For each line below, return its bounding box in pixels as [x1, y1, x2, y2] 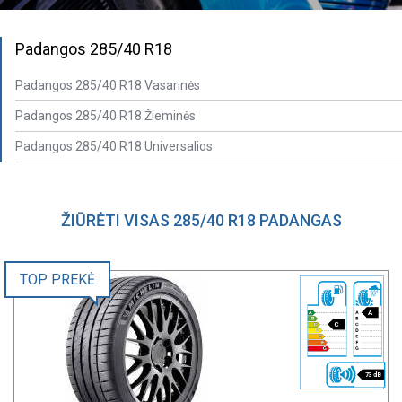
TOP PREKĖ [20, 270, 95, 288]
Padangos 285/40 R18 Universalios [15, 138, 213, 153]
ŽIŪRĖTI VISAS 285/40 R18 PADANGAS [60, 210, 342, 230]
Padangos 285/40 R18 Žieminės [15, 108, 196, 123]
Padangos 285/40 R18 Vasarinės [15, 77, 200, 92]
